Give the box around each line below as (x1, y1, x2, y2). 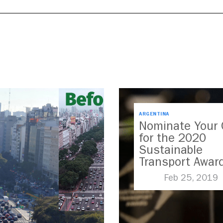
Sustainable (139, 143, 203, 157)
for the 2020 (139, 131, 206, 145)
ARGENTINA (139, 111, 169, 117)
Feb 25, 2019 (164, 173, 218, 184)
